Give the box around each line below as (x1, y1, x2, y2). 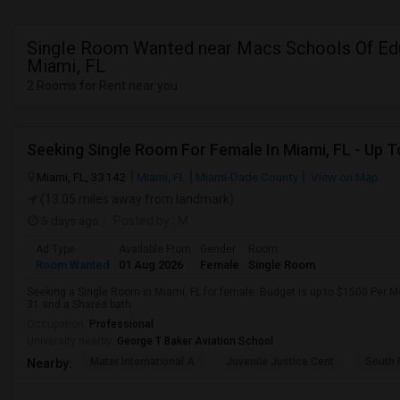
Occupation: (27, 318, 89, 330)
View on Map (308, 170, 379, 184)
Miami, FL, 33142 (37, 170, 127, 184)
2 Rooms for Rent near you (27, 79, 178, 93)
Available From (119, 243, 191, 255)
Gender (200, 243, 236, 255)
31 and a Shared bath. (27, 298, 134, 311)
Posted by (113, 213, 170, 228)
